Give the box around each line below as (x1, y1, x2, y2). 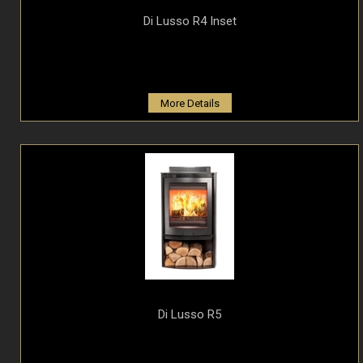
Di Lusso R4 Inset (143, 13, 237, 28)
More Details (160, 96, 220, 109)
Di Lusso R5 (158, 306, 221, 322)
